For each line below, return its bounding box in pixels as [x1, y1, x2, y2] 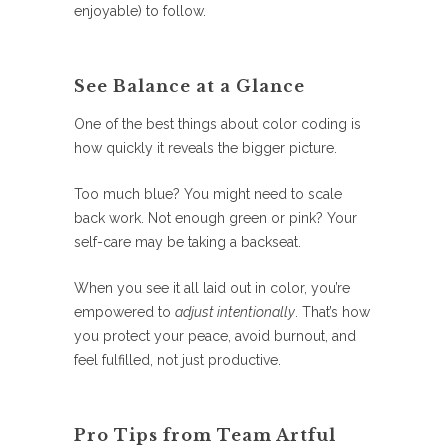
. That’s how [295, 304, 370, 321]
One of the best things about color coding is [74, 116, 361, 133]
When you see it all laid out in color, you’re [74, 280, 350, 297]
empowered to [74, 304, 175, 321]
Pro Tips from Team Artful [74, 425, 336, 446]
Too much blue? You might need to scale [74, 186, 342, 203]
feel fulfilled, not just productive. [74, 352, 281, 369]
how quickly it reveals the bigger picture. [74, 140, 337, 157]
